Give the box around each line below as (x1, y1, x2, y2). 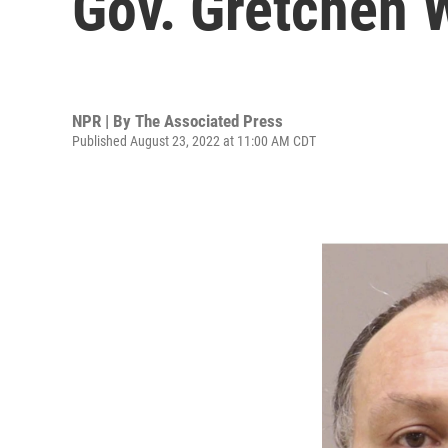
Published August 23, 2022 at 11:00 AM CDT (72, 132, 316, 149)
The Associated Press (135, 110, 283, 131)
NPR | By (72, 110, 135, 131)
